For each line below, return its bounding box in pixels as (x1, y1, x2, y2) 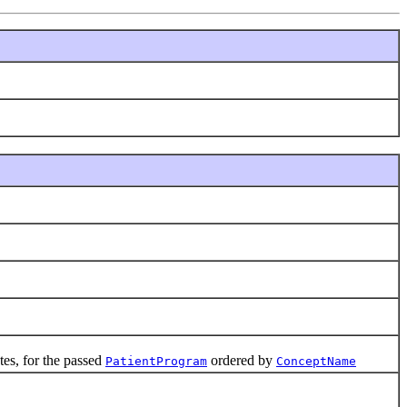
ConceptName (276, 353, 356, 368)
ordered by (207, 352, 276, 368)
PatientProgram (105, 353, 207, 368)
